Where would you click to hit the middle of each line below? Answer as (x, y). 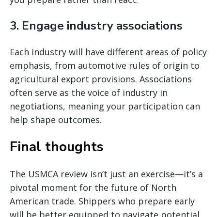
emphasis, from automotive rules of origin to (105, 65)
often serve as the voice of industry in (89, 92)
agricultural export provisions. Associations (101, 79)
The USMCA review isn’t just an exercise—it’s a (106, 174)
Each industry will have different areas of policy (108, 52)
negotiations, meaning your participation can (105, 106)
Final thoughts (57, 147)
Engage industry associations (102, 25)
